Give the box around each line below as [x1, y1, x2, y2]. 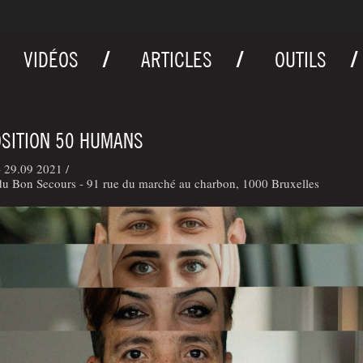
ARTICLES [141, 47, 213, 73]
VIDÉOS [23, 47, 79, 73]
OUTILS [275, 47, 327, 73]
